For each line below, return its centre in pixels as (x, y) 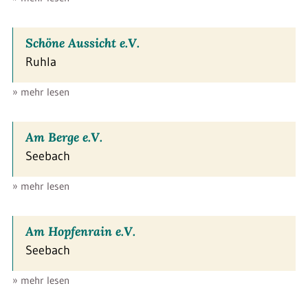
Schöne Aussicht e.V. (82, 43)
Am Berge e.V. (64, 137)
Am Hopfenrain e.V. (80, 231)
